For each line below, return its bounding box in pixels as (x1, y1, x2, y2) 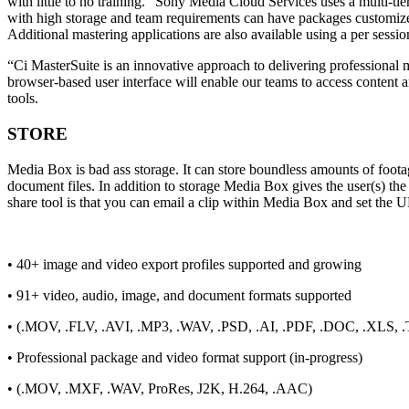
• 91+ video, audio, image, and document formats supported (7, 287, 351, 303)
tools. (7, 90, 38, 107)
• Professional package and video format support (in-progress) (7, 349, 362, 365)
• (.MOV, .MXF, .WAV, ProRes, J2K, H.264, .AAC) (7, 380, 312, 396)
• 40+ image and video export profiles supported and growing (7, 256, 362, 272)
